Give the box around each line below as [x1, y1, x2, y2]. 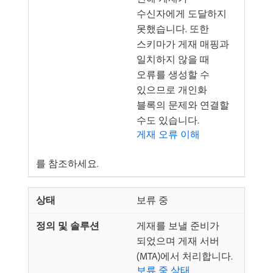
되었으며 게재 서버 [136, 234, 219, 247]
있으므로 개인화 [136, 83, 207, 96]
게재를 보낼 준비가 [136, 219, 219, 232]
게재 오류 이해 [136, 127, 200, 140]
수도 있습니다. [136, 113, 199, 126]
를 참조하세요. [36, 157, 99, 169]
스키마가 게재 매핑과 [136, 37, 229, 50]
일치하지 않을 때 [136, 52, 210, 65]
